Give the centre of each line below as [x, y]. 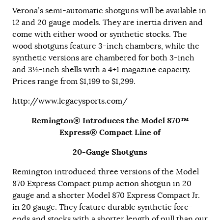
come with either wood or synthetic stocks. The [100, 35]
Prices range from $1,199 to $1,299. [74, 82]
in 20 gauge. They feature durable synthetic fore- [102, 207]
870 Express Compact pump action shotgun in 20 [102, 184]
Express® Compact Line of [110, 133]
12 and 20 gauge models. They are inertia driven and [108, 23]
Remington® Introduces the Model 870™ [110, 121]
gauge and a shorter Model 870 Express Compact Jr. [106, 196]
